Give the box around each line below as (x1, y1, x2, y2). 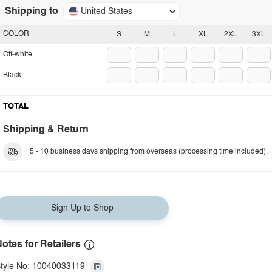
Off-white (3, 51, 32, 58)
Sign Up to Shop (50, 204, 114, 212)
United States (81, 7, 132, 16)
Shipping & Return (3, 125, 89, 135)
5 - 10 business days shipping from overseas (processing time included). (30, 148, 268, 155)
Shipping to (5, 7, 58, 16)
